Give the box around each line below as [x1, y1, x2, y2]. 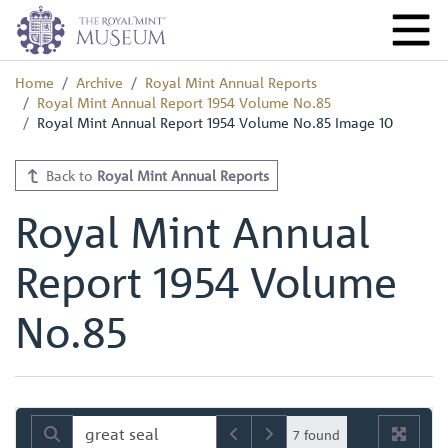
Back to [41, 166, 97, 184]
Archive [76, 73, 123, 91]
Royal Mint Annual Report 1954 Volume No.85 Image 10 [37, 113, 393, 131]
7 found [293, 425, 341, 443]
